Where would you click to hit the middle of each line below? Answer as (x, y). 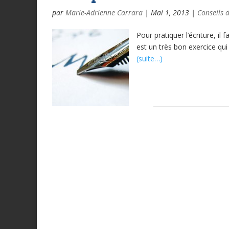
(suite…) (150, 59)
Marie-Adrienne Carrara (104, 13)
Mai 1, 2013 (170, 13)
